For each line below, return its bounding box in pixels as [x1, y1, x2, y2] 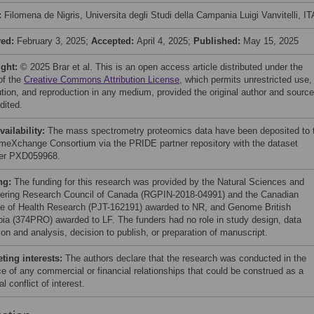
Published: [193, 36, 243, 46]
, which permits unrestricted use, [179, 74, 312, 85]
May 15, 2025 [243, 36, 299, 46]
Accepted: [91, 36, 137, 46]
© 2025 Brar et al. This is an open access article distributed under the [20, 62, 303, 72]
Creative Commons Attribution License [24, 74, 179, 85]
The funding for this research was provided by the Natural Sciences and [14, 177, 304, 187]
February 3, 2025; [17, 36, 91, 46]
